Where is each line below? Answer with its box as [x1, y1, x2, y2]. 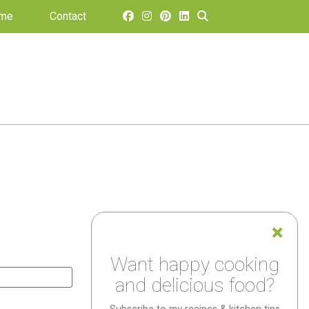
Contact [49, 8, 86, 25]
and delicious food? [114, 272, 275, 301]
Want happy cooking [110, 251, 279, 280]
